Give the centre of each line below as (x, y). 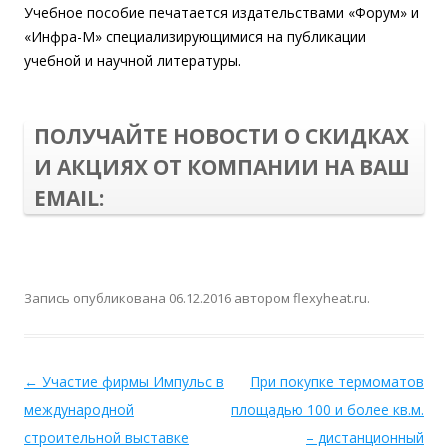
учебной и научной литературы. (132, 60)
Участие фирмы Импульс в (131, 381)
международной (79, 409)
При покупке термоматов (337, 381)
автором (262, 297)
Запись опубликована (96, 297)
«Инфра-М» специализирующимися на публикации (195, 36)
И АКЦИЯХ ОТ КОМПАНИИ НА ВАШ (222, 166)
